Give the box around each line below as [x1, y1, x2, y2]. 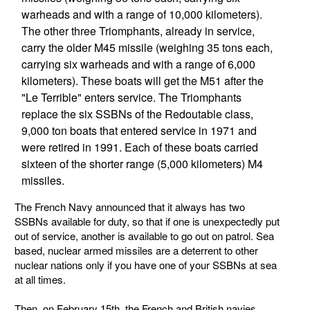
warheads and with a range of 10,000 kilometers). [21, 6, 262, 22]
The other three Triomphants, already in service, [21, 23, 255, 39]
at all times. [15, 272, 66, 286]
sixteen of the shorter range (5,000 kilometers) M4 [21, 156, 263, 172]
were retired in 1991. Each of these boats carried [21, 139, 258, 155]
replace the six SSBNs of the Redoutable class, [21, 106, 253, 122]
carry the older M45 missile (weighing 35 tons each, [21, 39, 273, 55]
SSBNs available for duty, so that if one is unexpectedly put [15, 214, 280, 228]
